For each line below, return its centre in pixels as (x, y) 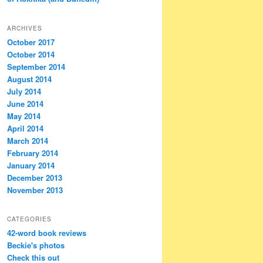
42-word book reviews (47, 232)
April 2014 (25, 128)
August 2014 (29, 79)
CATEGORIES (29, 219)
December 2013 (35, 177)
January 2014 (31, 165)
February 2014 (33, 153)
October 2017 (31, 42)
